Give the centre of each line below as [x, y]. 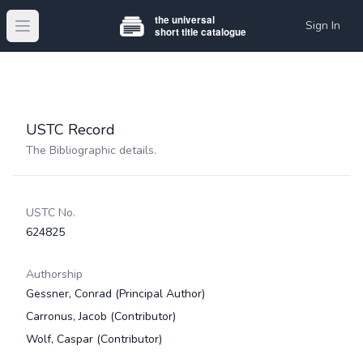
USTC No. [51, 213]
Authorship [54, 274]
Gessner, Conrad [70, 294]
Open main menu [68, 34]
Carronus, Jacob [68, 316]
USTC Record [70, 130]
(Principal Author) [160, 294]
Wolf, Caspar [61, 339]
